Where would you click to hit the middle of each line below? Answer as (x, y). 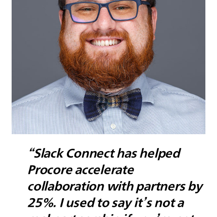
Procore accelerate (80, 169)
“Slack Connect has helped (103, 152)
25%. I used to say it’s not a (106, 202)
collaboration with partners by (115, 185)
